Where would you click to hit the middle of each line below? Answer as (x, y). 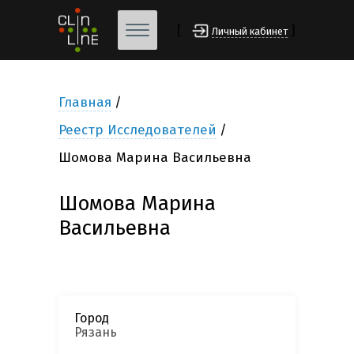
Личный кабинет (250, 32)
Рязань (96, 333)
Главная (85, 103)
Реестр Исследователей (137, 130)
